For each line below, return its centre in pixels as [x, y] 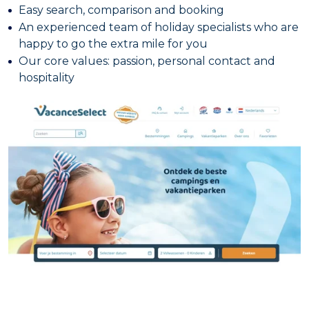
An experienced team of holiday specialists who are [159, 28]
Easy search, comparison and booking [121, 10]
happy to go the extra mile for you [113, 44]
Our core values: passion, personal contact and [147, 61]
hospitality [47, 78]
